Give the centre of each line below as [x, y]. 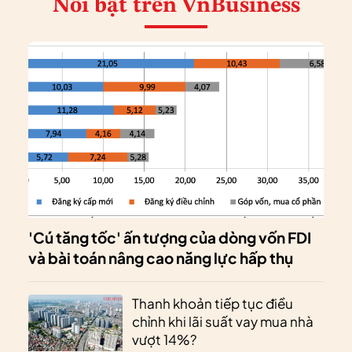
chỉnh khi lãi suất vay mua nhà [223, 322]
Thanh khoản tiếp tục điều [213, 304]
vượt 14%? [164, 340]
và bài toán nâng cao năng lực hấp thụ [161, 258]
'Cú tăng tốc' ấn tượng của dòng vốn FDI [170, 238]
